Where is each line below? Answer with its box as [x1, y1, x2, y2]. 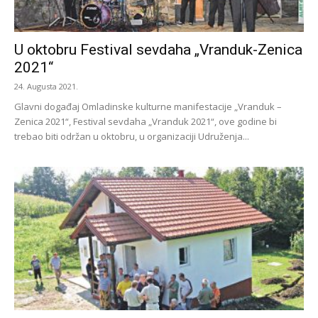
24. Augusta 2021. [14, 81, 78, 92]
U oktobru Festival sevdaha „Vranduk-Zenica [14, 41, 302, 59]
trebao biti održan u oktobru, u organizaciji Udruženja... [14, 130, 249, 143]
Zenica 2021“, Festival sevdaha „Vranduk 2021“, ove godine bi [14, 115, 277, 128]
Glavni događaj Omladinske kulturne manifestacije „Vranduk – [14, 100, 282, 114]
